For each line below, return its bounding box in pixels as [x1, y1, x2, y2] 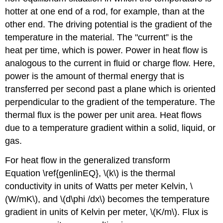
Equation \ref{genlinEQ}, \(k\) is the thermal [5, 168, 176, 178]
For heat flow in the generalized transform [5, 155, 171, 165]
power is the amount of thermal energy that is [5, 71, 185, 82]
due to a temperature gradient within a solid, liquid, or [5, 123, 216, 133]
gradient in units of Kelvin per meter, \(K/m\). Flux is [5, 207, 209, 217]
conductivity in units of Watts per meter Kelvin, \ [5, 181, 193, 191]
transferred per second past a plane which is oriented [5, 84, 216, 95]
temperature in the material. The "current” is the [5, 32, 193, 43]
